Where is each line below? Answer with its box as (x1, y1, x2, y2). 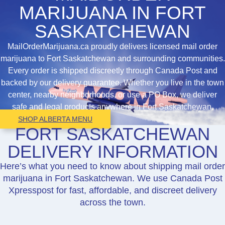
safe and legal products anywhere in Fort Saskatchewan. (12, 102, 213, 111)
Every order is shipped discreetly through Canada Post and (8, 66, 217, 75)
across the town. (79, 197, 146, 207)
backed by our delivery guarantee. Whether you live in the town (1, 78, 224, 87)
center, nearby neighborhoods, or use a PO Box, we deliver (8, 90, 217, 99)
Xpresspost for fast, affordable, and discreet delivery (8, 185, 217, 195)
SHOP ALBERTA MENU (18, 115, 92, 123)
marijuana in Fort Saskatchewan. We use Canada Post (3, 173, 222, 183)
